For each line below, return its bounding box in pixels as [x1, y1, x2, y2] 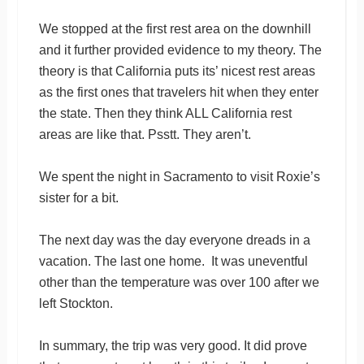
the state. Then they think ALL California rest [38, 106, 292, 120]
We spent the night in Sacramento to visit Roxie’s [38, 169, 320, 184]
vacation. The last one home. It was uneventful [38, 253, 308, 268]
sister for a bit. [38, 190, 119, 205]
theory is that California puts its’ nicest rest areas [38, 63, 315, 78]
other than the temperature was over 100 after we [38, 275, 319, 289]
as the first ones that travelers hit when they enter [38, 84, 318, 99]
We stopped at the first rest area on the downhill [38, 21, 311, 36]
